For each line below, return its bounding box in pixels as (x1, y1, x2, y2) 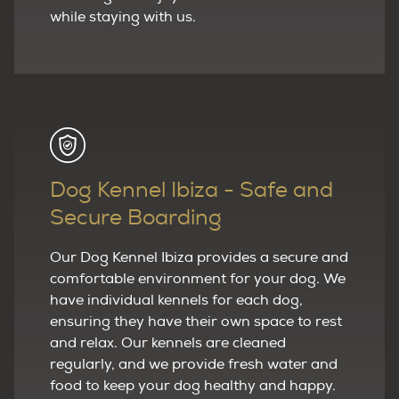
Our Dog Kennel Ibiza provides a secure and (50, 248, 348, 266)
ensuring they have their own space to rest (50, 312, 342, 330)
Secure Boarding (50, 207, 222, 229)
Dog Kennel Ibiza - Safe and (50, 179, 333, 201)
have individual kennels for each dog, (50, 290, 303, 309)
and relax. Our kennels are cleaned (50, 333, 286, 352)
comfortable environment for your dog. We (50, 269, 346, 288)
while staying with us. (50, 7, 196, 26)
